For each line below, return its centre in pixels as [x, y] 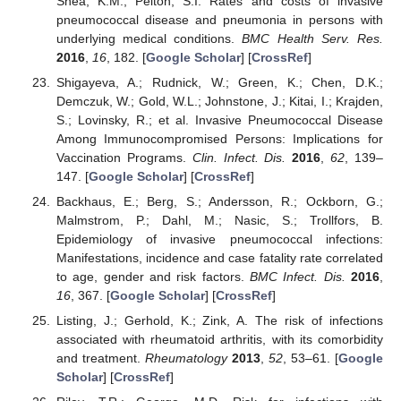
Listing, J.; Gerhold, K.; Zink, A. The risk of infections [219, 320]
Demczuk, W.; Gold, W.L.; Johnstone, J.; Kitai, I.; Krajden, [219, 101]
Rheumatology [186, 358]
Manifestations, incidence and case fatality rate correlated [219, 257]
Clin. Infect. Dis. [239, 157]
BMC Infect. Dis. [297, 276]
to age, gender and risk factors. [153, 276]
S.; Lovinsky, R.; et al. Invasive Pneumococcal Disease [219, 119]
